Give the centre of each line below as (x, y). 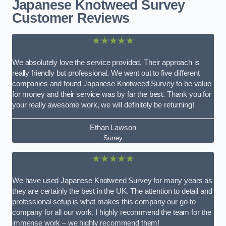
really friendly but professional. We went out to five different (106, 73)
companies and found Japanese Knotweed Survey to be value (112, 83)
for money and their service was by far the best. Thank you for (112, 94)
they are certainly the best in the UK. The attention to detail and (112, 191)
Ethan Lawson (113, 127)
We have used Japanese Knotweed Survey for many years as (112, 181)
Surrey (113, 138)
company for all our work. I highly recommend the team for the (112, 213)
